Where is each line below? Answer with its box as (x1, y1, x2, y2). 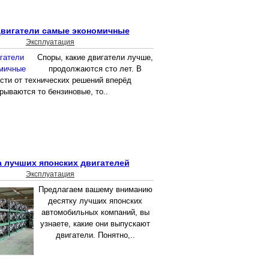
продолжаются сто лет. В (49, 64, 142, 74)
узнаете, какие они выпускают (40, 219, 150, 229)
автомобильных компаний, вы (41, 208, 150, 217)
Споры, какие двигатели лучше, (37, 53, 153, 62)
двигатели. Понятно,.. (55, 231, 135, 240)
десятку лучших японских (48, 196, 142, 206)
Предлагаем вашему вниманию (38, 185, 153, 195)
